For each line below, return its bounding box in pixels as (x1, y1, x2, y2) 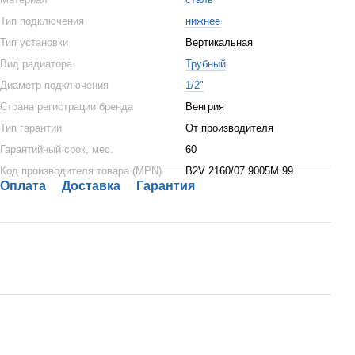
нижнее (185, 15, 220, 27)
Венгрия (185, 101, 224, 113)
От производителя (185, 122, 273, 134)
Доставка (62, 179, 120, 193)
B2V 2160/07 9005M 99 (185, 165, 293, 177)
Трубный (185, 58, 226, 70)
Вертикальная (185, 36, 253, 48)
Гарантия (136, 179, 195, 193)
